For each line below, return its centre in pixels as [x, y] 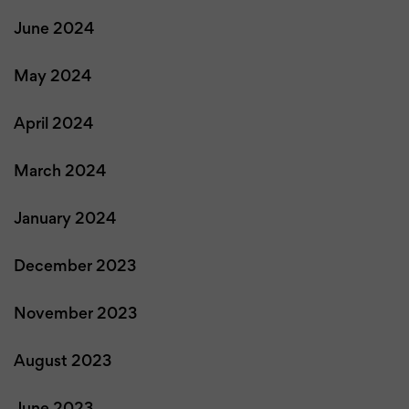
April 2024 [53, 125]
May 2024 [52, 77]
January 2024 [65, 220]
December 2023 [75, 267]
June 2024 [54, 30]
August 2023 [63, 362]
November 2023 [75, 315]
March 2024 [60, 172]
